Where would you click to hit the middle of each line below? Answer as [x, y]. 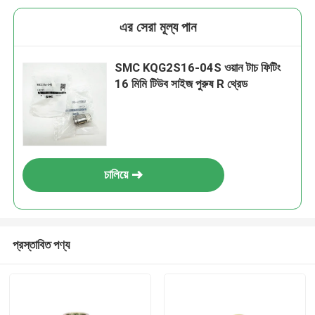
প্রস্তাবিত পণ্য [41, 244]
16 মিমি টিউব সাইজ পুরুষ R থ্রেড [181, 84]
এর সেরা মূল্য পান [157, 27]
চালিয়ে [116, 175]
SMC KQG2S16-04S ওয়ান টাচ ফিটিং [198, 68]
